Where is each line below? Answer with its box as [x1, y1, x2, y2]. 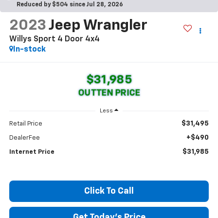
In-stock [13, 45, 46, 54]
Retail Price [9, 121, 42, 127]
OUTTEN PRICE [78, 89, 140, 98]
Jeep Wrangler [48, 18, 147, 33]
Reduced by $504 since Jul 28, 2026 [17, 1, 123, 8]
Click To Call [84, 187, 134, 196]
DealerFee [9, 135, 40, 142]
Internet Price [9, 149, 54, 156]
